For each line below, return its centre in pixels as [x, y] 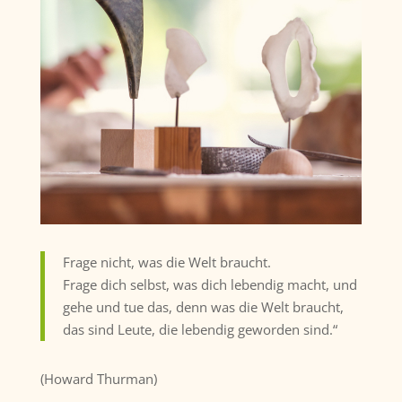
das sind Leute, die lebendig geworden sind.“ [200, 329]
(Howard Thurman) [98, 378]
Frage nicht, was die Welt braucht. [166, 262]
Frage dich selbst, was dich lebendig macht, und [210, 284]
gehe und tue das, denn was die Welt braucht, [203, 306]
